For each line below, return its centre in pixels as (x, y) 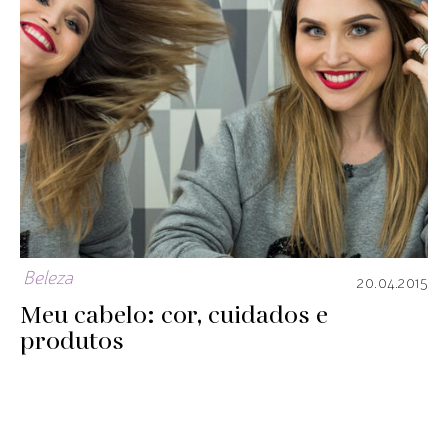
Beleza (48, 279)
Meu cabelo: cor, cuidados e (174, 316)
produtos (72, 342)
